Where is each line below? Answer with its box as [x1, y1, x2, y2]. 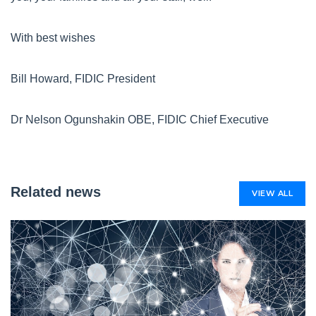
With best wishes [11, 32, 98, 44]
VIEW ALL [252, 188, 293, 198]
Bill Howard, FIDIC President [11, 73, 155, 85]
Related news [11, 184, 101, 200]
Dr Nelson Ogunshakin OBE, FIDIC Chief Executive [11, 114, 269, 126]
